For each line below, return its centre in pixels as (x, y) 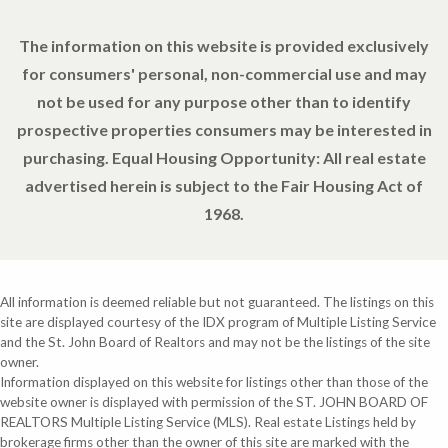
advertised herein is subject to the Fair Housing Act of (224, 186)
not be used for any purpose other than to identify (224, 102)
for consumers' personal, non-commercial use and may (224, 74)
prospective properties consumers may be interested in (224, 130)
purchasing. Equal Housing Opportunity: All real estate (224, 158)
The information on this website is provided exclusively (224, 46)
